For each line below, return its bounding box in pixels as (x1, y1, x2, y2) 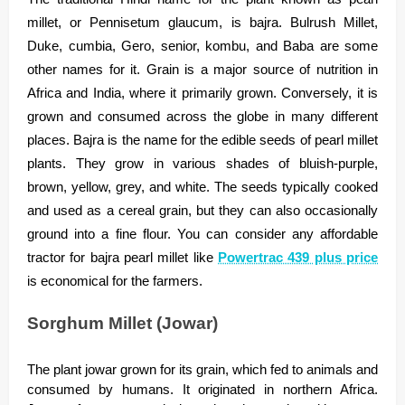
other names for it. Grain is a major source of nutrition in (27, 62, 378, 78)
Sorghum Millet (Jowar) (27, 313, 218, 333)
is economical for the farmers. (27, 274, 206, 289)
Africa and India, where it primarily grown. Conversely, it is (27, 86, 378, 101)
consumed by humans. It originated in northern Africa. (27, 381, 378, 397)
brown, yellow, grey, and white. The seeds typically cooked (27, 180, 378, 195)
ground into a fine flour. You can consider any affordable (27, 227, 378, 242)
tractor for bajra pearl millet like (27, 250, 218, 266)
